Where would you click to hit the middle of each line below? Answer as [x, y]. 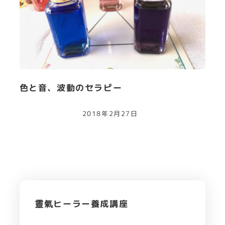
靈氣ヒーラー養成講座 [82, 204]
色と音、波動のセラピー [71, 88]
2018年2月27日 [110, 113]
